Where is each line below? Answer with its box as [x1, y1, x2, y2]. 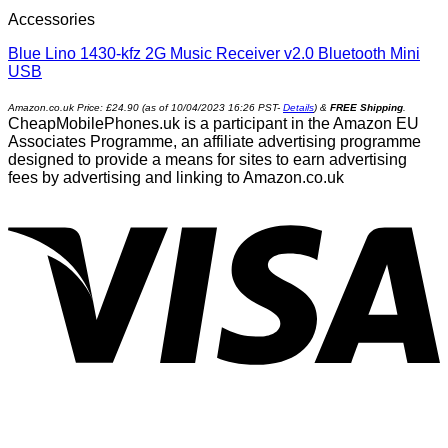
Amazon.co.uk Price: [8, 101, 106, 113]
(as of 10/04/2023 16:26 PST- [139, 101, 283, 113]
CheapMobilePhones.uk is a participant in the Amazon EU [8, 114, 419, 132]
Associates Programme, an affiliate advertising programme [8, 132, 421, 150]
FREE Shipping [330, 101, 403, 113]
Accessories [8, 10, 95, 28]
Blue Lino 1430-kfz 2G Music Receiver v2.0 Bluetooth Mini [8, 44, 420, 62]
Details [283, 101, 314, 113]
